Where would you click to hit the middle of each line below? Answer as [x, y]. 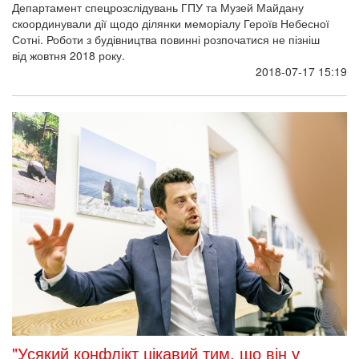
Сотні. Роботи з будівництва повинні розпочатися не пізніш [166, 40]
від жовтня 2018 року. [69, 56]
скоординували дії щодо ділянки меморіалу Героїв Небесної [171, 24]
